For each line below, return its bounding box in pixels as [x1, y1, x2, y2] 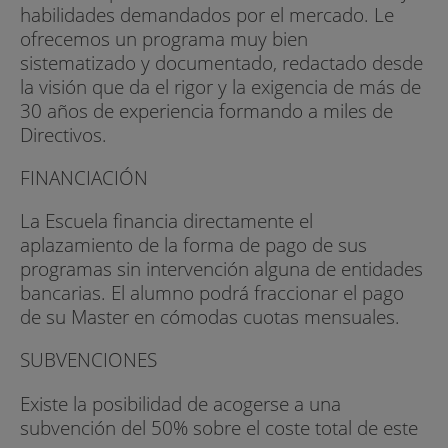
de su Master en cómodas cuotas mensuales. [20, 303, 400, 331]
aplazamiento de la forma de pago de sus [20, 231, 367, 259]
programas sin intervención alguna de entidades [20, 255, 423, 283]
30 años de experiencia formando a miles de [20, 96, 393, 124]
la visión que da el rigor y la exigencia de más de [20, 72, 421, 100]
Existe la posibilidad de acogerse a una [20, 389, 341, 417]
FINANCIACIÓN [20, 163, 148, 191]
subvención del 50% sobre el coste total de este [20, 413, 418, 441]
